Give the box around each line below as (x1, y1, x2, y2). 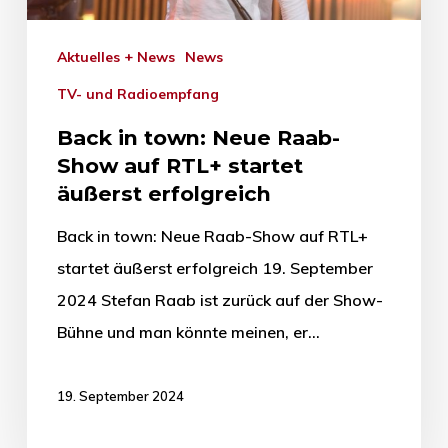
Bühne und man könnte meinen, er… (56, 322, 320, 343)
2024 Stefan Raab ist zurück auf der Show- (56, 290, 383, 311)
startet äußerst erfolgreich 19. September (56, 258, 373, 279)
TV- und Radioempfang (66, 85, 219, 104)
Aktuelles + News (66, 48, 175, 67)
